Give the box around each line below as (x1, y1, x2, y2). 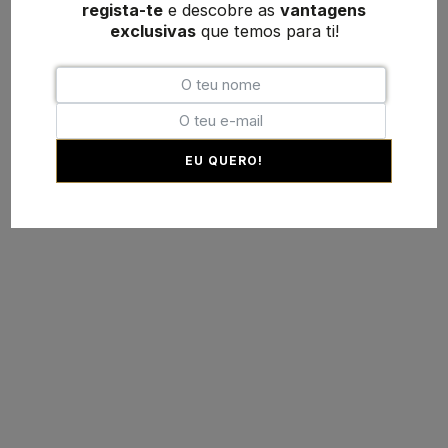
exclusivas (109, 20, 196, 41)
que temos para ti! (195, 20, 339, 41)
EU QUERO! (185, 152, 263, 168)
